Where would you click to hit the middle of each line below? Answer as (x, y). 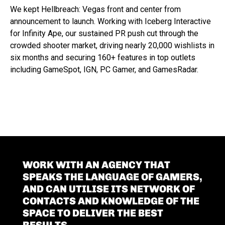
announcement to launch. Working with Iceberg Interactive (110, 21)
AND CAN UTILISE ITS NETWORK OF (108, 189)
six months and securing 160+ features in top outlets (103, 58)
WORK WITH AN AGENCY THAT (96, 164)
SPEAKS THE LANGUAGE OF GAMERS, (112, 177)
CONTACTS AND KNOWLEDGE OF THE (111, 201)
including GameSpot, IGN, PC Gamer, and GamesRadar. (104, 70)
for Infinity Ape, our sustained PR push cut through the (104, 33)
